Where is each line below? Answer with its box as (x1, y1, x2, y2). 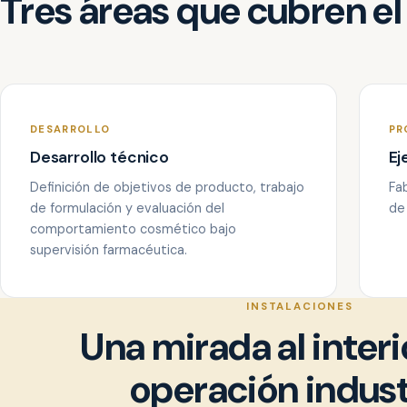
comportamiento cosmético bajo (30, 221, 236, 237)
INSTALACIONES (246, 300, 353, 313)
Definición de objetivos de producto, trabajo (30, 179, 304, 195)
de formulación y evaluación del (30, 200, 224, 216)
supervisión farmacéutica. (30, 242, 187, 258)
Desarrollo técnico (30, 147, 169, 167)
